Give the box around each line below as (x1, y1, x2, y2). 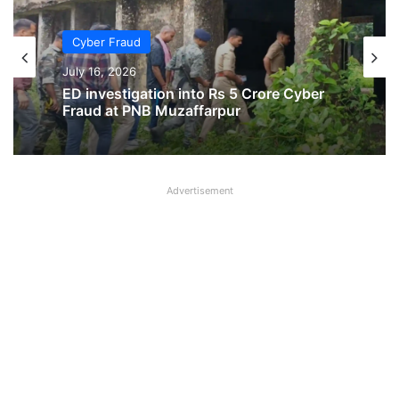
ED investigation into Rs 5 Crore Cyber (62, 85, 324, 103)
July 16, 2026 (62, 64, 136, 79)
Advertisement (166, 184, 233, 198)
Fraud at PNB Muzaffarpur (62, 102, 240, 120)
